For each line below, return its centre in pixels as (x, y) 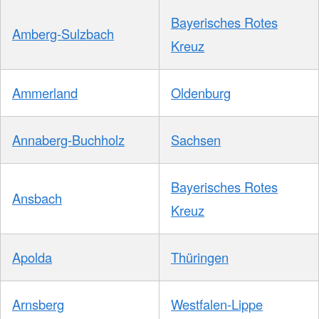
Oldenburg (201, 93)
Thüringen (200, 257)
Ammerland (45, 93)
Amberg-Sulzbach (63, 34)
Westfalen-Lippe (217, 304)
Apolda (32, 257)
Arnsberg (38, 304)
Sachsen (196, 140)
